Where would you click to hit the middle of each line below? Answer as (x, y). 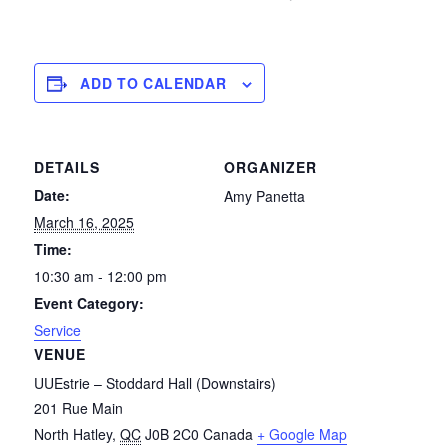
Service (58, 330)
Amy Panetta (264, 196)
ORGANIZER (270, 167)
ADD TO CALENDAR (153, 83)
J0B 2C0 (172, 434)
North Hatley (73, 434)
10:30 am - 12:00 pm (101, 276)
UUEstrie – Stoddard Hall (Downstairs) (155, 383)
